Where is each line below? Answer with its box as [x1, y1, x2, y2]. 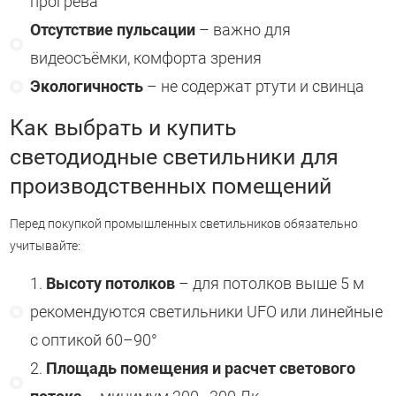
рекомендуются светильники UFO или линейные [29, 302, 383, 321]
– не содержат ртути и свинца [142, 77, 364, 95]
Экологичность [29, 77, 143, 95]
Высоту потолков [45, 274, 175, 293]
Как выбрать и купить [10, 114, 237, 141]
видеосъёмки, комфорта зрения [29, 49, 262, 67]
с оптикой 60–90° [29, 331, 157, 349]
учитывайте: [10, 238, 80, 253]
